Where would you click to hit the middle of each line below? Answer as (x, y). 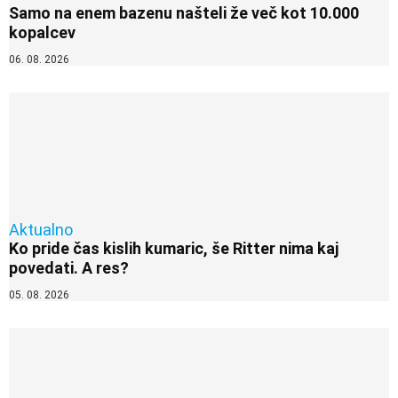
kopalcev (42, 33)
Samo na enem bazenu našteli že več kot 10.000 (184, 13)
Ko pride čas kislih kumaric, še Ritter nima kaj (174, 248)
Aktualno (41, 229)
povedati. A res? (69, 267)
